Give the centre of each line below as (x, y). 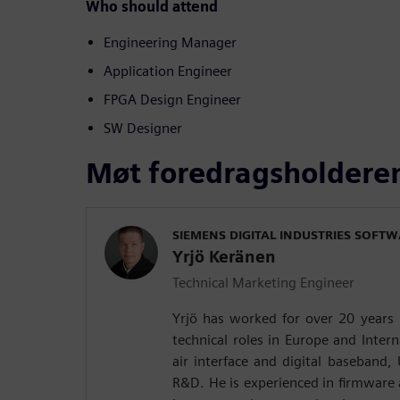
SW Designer (143, 128)
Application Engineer (168, 71)
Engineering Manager (170, 42)
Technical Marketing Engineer (263, 282)
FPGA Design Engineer (172, 99)
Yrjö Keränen (224, 256)
